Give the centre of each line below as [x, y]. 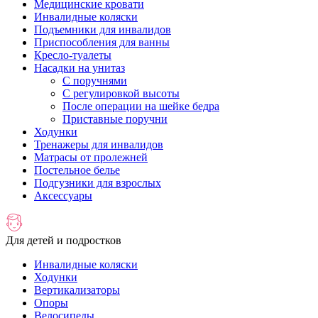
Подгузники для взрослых [98, 183]
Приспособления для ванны [102, 42]
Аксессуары [63, 196]
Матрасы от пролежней [91, 157]
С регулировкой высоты [121, 93]
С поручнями [95, 81]
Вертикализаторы [77, 290]
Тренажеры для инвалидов [99, 144]
